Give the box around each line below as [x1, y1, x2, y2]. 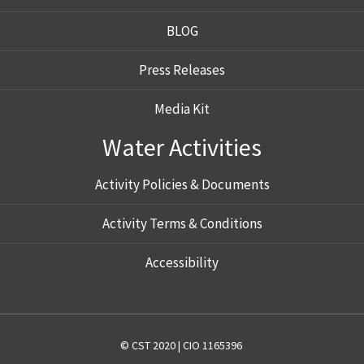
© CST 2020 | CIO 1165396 [119, 338, 245, 353]
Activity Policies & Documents [94, 175, 270, 193]
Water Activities [102, 132, 262, 162]
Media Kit [154, 100, 210, 118]
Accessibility [145, 253, 219, 271]
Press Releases [139, 61, 225, 79]
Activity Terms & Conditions [102, 214, 262, 232]
